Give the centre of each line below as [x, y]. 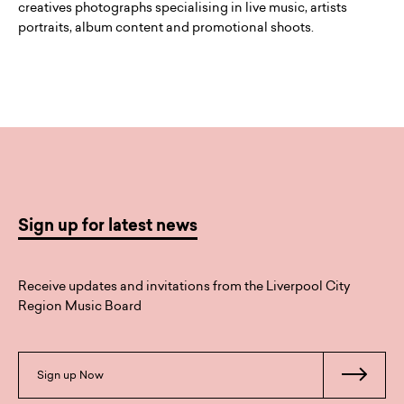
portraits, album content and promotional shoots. [166, 27]
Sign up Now [70, 375]
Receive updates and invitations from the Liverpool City [184, 286]
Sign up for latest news [108, 227]
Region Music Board [80, 306]
